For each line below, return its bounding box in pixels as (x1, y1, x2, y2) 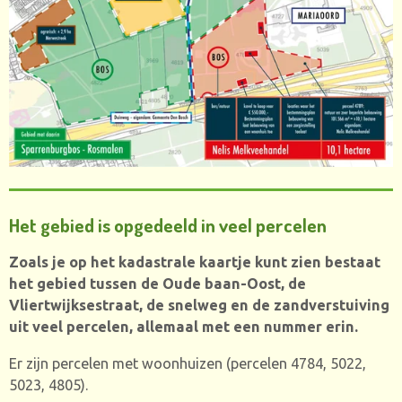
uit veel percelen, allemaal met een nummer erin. (9, 319, 358, 336)
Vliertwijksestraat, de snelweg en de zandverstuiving (9, 297, 389, 314)
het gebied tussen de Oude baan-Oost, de (9, 275, 306, 293)
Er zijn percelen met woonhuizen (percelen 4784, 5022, (9, 354, 366, 371)
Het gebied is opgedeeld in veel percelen (9, 212, 327, 237)
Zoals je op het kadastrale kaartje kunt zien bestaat (9, 254, 380, 271)
